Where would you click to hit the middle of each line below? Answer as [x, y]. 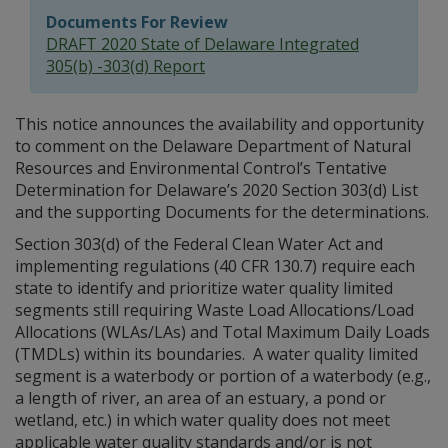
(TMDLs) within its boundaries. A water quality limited [216, 354]
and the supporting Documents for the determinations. [222, 212]
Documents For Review [137, 22]
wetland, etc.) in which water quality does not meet [202, 420]
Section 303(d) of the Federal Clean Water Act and [199, 244]
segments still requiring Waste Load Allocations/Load [214, 310]
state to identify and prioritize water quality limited [204, 288]
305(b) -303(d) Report [125, 66]
